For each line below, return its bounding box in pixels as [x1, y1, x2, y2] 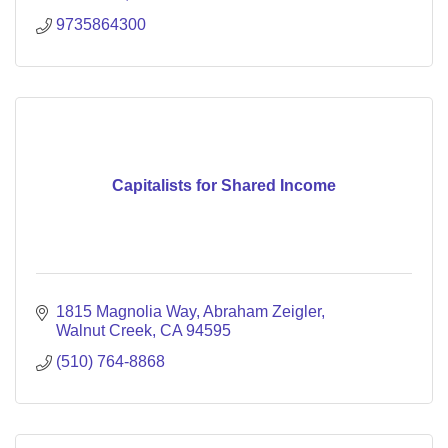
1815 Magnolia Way [56, 303, 196, 320]
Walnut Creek [56, 322, 152, 339]
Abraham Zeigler [203, 303, 321, 320]
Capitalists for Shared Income [112, 177, 336, 194]
